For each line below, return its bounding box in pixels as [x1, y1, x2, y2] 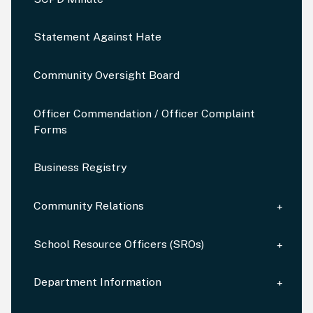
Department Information [33, 275, 161, 289]
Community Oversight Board [33, 68, 180, 82]
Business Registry [33, 161, 126, 175]
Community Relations [33, 199, 144, 213]
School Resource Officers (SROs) [33, 237, 204, 251]
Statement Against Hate [33, 30, 161, 44]
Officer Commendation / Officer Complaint [33, 106, 255, 120]
